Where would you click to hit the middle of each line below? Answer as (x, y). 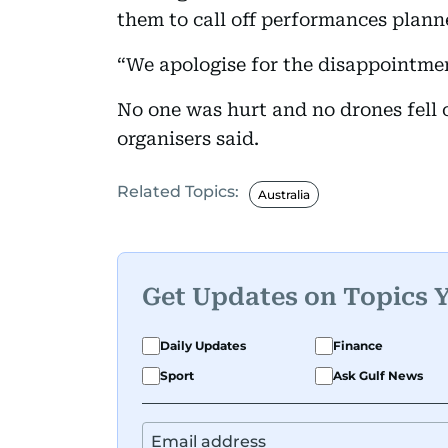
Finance (358, 345)
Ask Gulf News (378, 375)
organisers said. (188, 138)
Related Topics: (178, 191)
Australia (284, 194)
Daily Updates (203, 345)
